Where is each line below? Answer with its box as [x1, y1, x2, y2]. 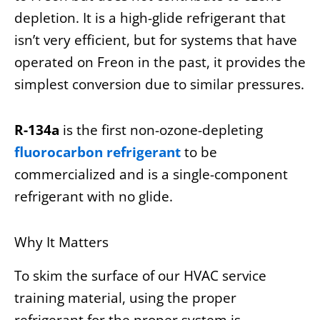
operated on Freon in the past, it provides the [14, 52, 306, 71]
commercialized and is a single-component [14, 164, 288, 184]
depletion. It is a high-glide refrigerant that [14, 8, 286, 27]
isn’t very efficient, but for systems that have [14, 30, 297, 49]
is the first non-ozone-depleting [59, 120, 263, 139]
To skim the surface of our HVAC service [14, 266, 266, 285]
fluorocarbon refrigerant [14, 142, 181, 161]
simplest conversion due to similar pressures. [14, 74, 304, 94]
